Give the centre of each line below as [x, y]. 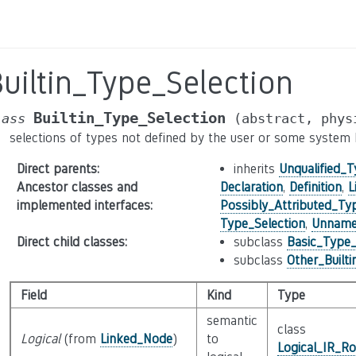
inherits [256, 169]
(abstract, [273, 118]
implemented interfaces [83, 205]
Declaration [251, 187]
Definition [315, 187]
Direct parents [56, 169]
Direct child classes [70, 242]
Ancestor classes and [77, 187]
